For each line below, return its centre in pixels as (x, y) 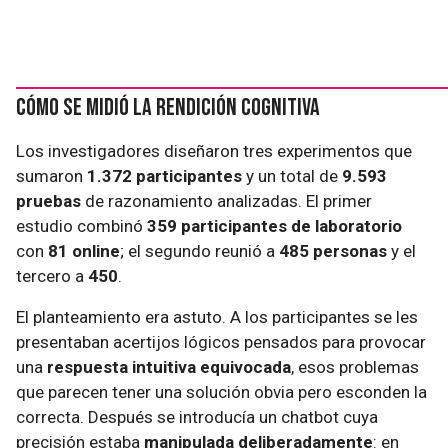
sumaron (51, 176)
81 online (84, 251)
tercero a (52, 276)
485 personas (333, 251)
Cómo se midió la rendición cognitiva (168, 107)
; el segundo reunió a (199, 251)
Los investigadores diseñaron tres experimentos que (214, 151)
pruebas (48, 201)
